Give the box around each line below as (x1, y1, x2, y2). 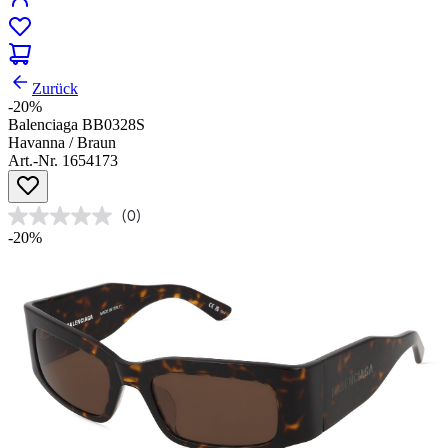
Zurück (32, 80, 78, 98)
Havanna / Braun (8, 134, 116, 152)
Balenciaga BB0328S (8, 116, 145, 134)
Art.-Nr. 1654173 (8, 152, 118, 170)
